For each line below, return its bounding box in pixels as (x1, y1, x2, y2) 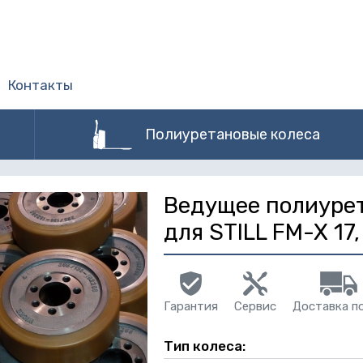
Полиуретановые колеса (144, 126, 320, 143)
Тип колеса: (163, 338, 249, 354)
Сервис (233, 299, 276, 314)
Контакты (8, 77, 73, 93)
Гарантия (163, 299, 218, 314)
